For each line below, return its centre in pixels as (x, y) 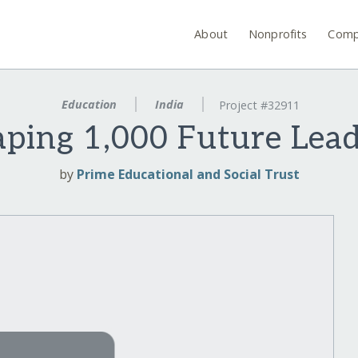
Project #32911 (259, 105)
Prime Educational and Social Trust (188, 175)
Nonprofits (278, 34)
